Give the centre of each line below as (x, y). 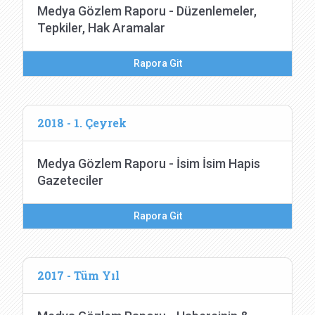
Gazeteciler (70, 180)
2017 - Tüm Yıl (78, 275)
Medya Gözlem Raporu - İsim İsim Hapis (149, 163)
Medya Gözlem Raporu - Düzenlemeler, (147, 11)
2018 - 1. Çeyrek (82, 123)
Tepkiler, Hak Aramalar (101, 28)
